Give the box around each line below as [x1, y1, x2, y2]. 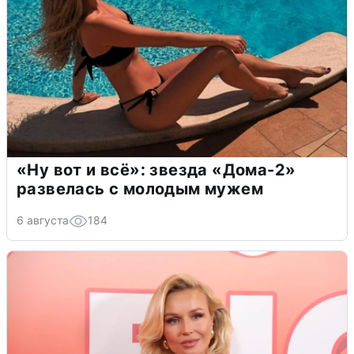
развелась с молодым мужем [17, 179, 263, 198]
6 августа [17, 213, 69, 227]
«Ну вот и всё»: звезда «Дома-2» [17, 160, 296, 179]
